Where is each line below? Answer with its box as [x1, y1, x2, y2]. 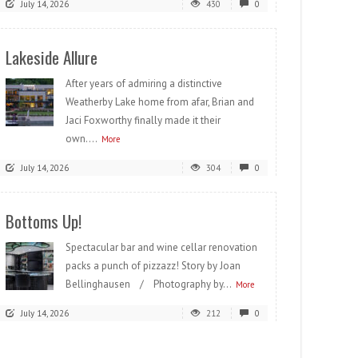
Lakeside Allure [6, 45, 97, 70]
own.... [66, 132, 97, 146]
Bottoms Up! [6, 209, 82, 234]
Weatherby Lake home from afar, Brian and [66, 95, 254, 109]
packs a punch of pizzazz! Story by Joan [66, 259, 241, 273]
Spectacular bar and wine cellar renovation [66, 241, 257, 255]
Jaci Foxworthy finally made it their [66, 113, 221, 128]
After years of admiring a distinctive [66, 77, 222, 91]
